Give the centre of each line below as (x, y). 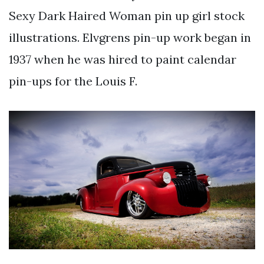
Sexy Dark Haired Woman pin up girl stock (127, 15)
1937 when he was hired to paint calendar (123, 59)
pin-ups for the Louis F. (73, 81)
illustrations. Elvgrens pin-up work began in (130, 37)
